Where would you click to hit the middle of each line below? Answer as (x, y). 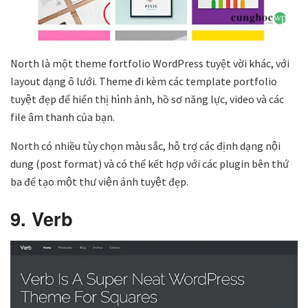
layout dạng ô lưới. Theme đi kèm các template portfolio (144, 81)
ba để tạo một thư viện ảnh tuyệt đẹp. (99, 182)
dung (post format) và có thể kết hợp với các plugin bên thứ (150, 164)
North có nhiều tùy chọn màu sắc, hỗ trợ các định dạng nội (145, 146)
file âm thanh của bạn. (63, 117)
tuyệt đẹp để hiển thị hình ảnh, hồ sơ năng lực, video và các (147, 99)
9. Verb (42, 218)
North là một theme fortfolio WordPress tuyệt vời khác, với (150, 64)
